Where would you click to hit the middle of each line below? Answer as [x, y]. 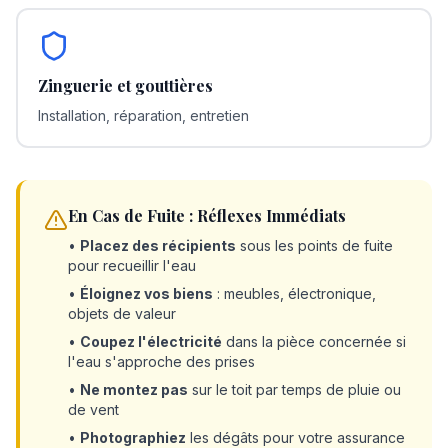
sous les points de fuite [314, 245]
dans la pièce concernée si [314, 341]
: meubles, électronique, [294, 293]
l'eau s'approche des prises [161, 361]
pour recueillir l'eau [132, 265]
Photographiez [133, 437]
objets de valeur [122, 313]
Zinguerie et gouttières [125, 85]
